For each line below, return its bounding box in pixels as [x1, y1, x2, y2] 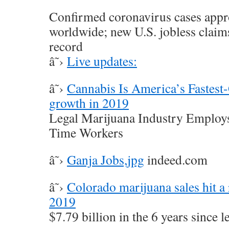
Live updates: [67, 52, 137, 70]
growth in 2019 [49, 94, 129, 111]
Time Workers [49, 124, 123, 141]
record [49, 37, 83, 55]
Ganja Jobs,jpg [67, 151, 144, 168]
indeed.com [144, 151, 208, 168]
